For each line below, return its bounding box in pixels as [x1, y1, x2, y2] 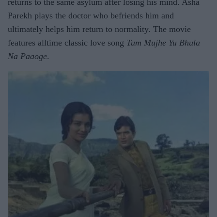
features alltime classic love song [8, 38, 126, 48]
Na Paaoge [8, 51, 47, 62]
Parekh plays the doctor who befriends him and [8, 11, 174, 21]
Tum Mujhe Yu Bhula [126, 38, 200, 48]
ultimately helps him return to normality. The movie [8, 24, 191, 34]
